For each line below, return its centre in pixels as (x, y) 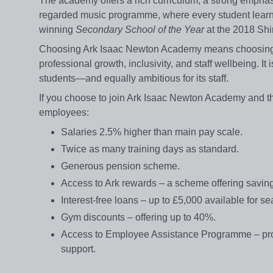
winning (57, 30)
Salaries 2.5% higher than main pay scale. (152, 132)
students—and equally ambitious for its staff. (134, 79)
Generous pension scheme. (120, 166)
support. (78, 249)
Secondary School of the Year (140, 30)
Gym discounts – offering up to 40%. (138, 218)
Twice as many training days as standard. (150, 149)
